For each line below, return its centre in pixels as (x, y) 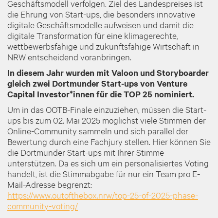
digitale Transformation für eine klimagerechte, (93, 35)
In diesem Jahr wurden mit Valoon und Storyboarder (108, 73)
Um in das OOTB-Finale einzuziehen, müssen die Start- (107, 109)
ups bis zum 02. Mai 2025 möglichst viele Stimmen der (107, 120)
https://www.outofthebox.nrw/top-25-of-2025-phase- (103, 195)
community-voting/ (43, 206)
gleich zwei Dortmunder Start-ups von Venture (97, 83)
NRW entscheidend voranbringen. (69, 57)
